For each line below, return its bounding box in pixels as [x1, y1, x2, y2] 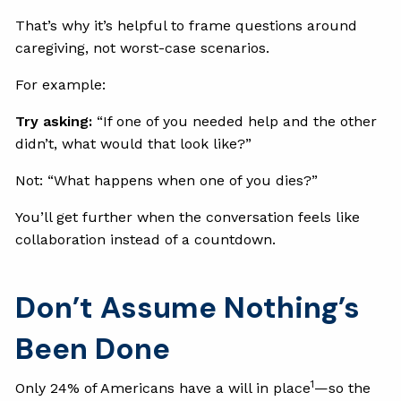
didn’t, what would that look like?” [15, 134, 252, 152]
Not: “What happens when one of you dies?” [15, 171, 319, 189]
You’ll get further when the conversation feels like [15, 208, 361, 226]
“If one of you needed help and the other [92, 112, 378, 130]
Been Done [15, 328, 171, 368]
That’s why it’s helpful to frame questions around [15, 16, 358, 34]
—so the [314, 379, 371, 397]
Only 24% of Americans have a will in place [15, 379, 311, 397]
